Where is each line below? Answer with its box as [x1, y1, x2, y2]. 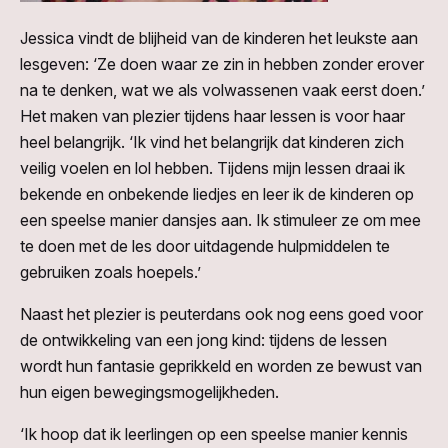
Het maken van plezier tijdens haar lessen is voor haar [20, 106, 405, 127]
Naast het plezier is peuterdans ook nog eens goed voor [20, 304, 423, 325]
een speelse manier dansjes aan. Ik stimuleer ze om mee [20, 210, 421, 231]
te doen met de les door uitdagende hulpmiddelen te [20, 236, 390, 257]
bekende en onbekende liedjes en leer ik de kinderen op [20, 184, 414, 205]
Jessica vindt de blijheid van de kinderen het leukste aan [20, 28, 418, 49]
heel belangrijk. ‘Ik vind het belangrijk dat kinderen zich [20, 132, 404, 153]
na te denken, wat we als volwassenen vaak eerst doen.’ [20, 80, 425, 101]
